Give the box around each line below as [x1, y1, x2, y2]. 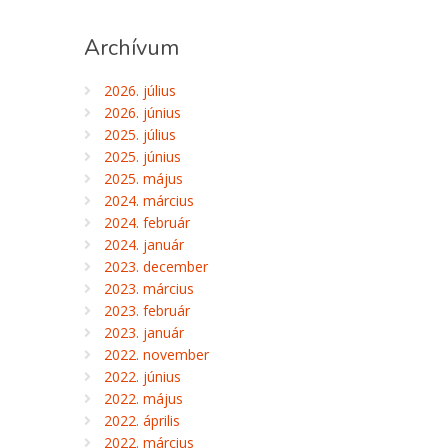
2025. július [103, 125, 176, 144]
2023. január [103, 323, 184, 342]
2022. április [103, 411, 180, 430]
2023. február [103, 301, 190, 320]
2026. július [103, 81, 176, 100]
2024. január [103, 235, 184, 254]
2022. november [103, 345, 209, 364]
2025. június [103, 147, 181, 166]
